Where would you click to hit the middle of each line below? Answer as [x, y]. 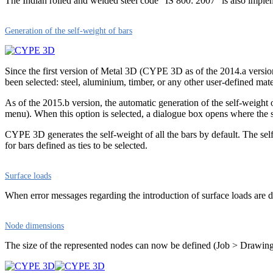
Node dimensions [34, 226]
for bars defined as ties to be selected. [76, 145]
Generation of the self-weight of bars [69, 31]
